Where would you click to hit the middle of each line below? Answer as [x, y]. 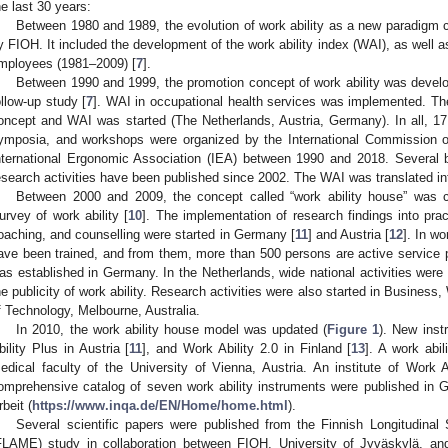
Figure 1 [353, 330]
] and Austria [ [348, 235]
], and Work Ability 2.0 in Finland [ [247, 349]
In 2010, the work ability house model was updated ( [172, 330]
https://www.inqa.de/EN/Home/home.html [160, 406]
